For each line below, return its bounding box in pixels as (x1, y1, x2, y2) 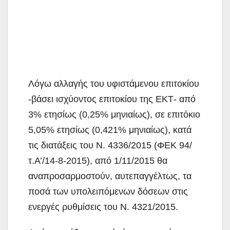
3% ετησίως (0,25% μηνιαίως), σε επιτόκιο (28, 109, 200, 120)
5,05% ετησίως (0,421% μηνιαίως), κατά (28, 124, 191, 135)
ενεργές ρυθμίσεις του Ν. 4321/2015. (28, 201, 178, 212)
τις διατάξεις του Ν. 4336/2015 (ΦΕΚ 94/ (28, 140, 192, 150)
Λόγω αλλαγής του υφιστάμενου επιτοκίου (28, 78, 199, 89)
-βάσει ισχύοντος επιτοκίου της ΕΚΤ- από (28, 93, 196, 104)
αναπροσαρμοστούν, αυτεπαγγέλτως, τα (28, 170, 191, 181)
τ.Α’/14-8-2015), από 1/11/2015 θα (28, 155, 167, 166)
